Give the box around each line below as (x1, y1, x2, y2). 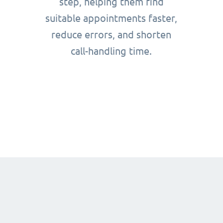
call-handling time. (71, 45, 152, 57)
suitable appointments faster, (45, 12, 178, 24)
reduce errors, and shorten (51, 29, 172, 41)
